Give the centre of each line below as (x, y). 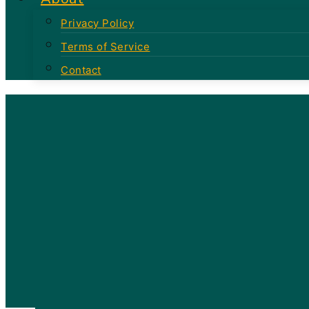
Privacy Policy (98, 22)
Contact (81, 69)
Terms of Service (106, 46)
